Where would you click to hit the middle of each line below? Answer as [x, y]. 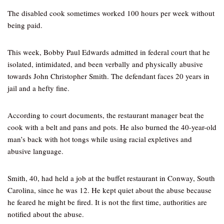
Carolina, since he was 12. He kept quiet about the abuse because [109, 190]
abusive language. [35, 151]
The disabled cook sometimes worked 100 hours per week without [111, 13]
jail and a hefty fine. [38, 88]
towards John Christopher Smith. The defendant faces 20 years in [108, 76]
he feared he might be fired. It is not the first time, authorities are [107, 202]
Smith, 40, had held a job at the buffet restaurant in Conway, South [111, 178]
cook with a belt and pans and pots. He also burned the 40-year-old [112, 127]
